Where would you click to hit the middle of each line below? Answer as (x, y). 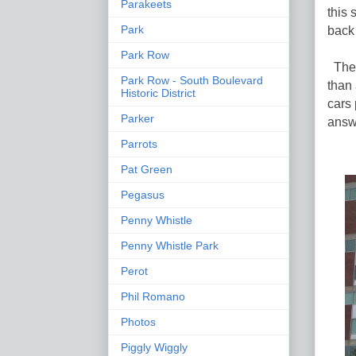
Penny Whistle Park (170, 245)
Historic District (158, 93)
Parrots (139, 143)
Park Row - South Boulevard (192, 80)
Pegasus (143, 194)
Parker (137, 118)
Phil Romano (153, 296)
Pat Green (147, 169)
